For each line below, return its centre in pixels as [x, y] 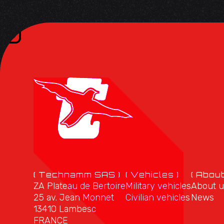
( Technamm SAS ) [77, 175]
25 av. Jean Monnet [74, 198]
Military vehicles [158, 186]
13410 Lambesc [65, 209]
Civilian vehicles [158, 198]
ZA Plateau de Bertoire [80, 186]
